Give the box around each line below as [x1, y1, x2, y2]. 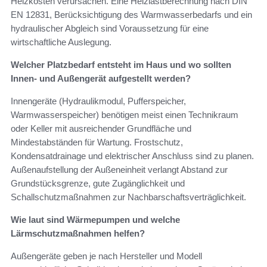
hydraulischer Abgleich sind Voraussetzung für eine [11, 23, 209, 33]
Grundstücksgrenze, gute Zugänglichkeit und [11, 178, 185, 188]
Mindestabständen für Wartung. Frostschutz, [11, 136, 183, 147]
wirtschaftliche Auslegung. [11, 36, 111, 47]
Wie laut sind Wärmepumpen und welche [11, 214, 180, 225]
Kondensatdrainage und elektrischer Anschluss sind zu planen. [11, 150, 254, 161]
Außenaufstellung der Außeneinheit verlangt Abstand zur [11, 164, 228, 175]
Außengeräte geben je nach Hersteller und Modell [11, 250, 202, 261]
